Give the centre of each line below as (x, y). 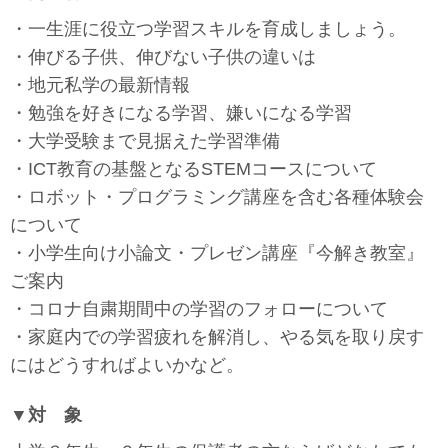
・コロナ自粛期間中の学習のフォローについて (199, 309)
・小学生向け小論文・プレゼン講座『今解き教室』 (217, 253)
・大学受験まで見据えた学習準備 (145, 141)
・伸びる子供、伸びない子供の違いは (163, 57)
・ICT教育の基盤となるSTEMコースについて (193, 169)
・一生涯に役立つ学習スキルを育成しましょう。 (208, 29)
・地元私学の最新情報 (100, 85)
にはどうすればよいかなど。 (127, 365)
